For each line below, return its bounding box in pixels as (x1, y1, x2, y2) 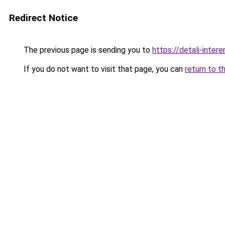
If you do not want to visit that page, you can (22, 64, 185, 74)
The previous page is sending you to (22, 45, 152, 55)
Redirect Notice (9, 12, 78, 24)
